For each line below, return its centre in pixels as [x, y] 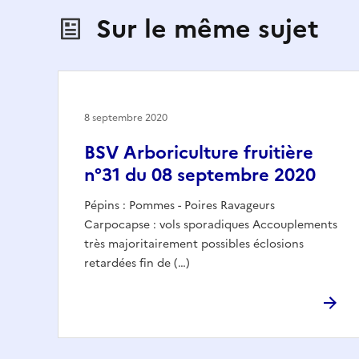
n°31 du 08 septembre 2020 [200, 175]
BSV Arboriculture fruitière [199, 152]
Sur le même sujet [208, 28]
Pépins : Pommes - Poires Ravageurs [179, 205]
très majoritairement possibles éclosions [194, 244]
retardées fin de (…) [137, 263]
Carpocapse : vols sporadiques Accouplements [211, 224]
